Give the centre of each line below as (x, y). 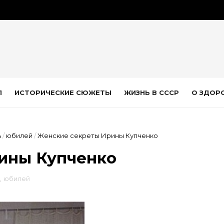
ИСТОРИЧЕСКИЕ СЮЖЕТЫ (63, 92)
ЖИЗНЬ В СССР (151, 92)
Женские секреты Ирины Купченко (98, 135)
